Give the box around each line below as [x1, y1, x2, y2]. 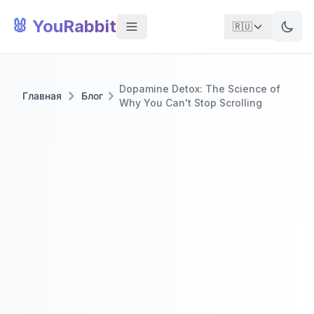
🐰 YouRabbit [11, 16, 116, 36]
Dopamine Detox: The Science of [118, 83, 280, 95]
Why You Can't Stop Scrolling [118, 97, 262, 109]
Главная [22, 90, 62, 102]
